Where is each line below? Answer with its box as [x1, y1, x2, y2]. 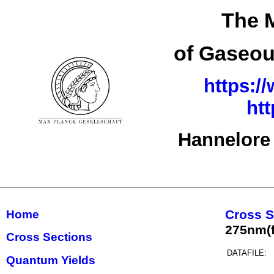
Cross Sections [6, 231, 92, 244]
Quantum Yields [6, 253, 95, 267]
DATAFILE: [227, 248, 267, 257]
